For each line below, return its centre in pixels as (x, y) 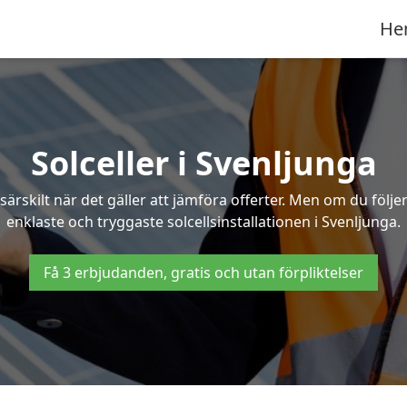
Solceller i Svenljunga (203, 163)
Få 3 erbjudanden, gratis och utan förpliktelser (203, 273)
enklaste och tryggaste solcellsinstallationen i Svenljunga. (203, 222)
